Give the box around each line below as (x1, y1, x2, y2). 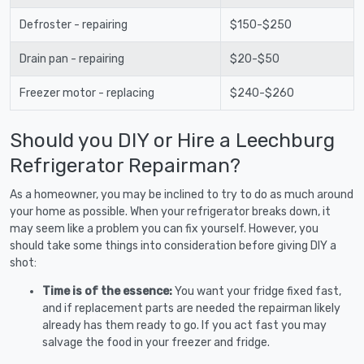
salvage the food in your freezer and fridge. (42, 335, 270, 349)
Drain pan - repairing (19, 51, 124, 66)
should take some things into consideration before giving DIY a (10, 238, 336, 253)
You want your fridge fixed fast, (175, 284, 341, 298)
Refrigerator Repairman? (10, 153, 240, 177)
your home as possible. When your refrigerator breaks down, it (10, 204, 331, 219)
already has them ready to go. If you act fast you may (42, 318, 327, 332)
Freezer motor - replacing (19, 85, 154, 100)
